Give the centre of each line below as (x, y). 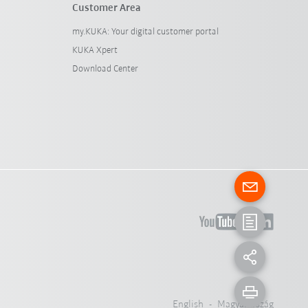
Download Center (105, 69)
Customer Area (106, 8)
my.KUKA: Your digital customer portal (145, 32)
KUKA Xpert (95, 51)
